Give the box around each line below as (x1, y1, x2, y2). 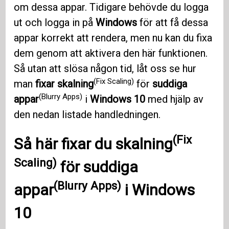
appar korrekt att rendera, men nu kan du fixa (14, 32, 213, 44)
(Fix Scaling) (94, 76, 134, 86)
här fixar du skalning (35, 135, 173, 153)
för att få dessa (137, 16, 209, 29)
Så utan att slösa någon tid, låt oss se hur (14, 62, 197, 75)
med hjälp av (145, 93, 204, 106)
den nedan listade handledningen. (14, 108, 161, 121)
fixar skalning (35, 78, 94, 90)
